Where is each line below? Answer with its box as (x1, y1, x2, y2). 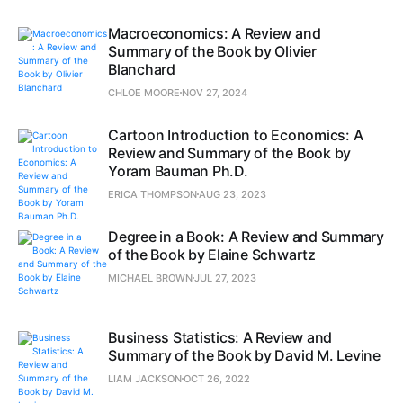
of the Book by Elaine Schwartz (108, 245, 316, 264)
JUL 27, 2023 (194, 271, 256, 284)
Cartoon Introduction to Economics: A (108, 125, 363, 144)
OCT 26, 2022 (184, 372, 250, 385)
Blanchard (108, 59, 175, 78)
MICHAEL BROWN (108, 271, 193, 284)
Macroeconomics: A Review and (108, 23, 321, 42)
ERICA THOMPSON (108, 187, 197, 201)
